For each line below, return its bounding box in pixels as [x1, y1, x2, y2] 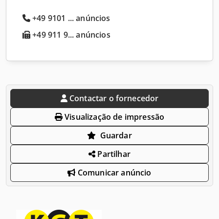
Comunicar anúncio [75, 167, 152, 178]
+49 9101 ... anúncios [32, 12, 110, 23]
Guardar [100, 130, 132, 141]
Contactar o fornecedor [69, 92, 159, 104]
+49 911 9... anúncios [30, 29, 110, 40]
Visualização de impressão [63, 111, 165, 122]
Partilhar [95, 148, 131, 159]
